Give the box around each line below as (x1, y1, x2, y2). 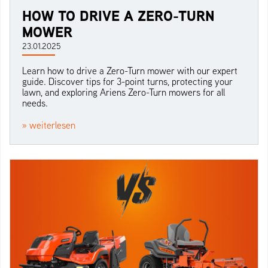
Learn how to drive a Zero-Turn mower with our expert (22, 65, 238, 77)
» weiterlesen (22, 119, 75, 132)
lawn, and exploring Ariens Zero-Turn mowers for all (22, 86, 226, 99)
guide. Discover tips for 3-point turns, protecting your (22, 75, 233, 88)
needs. (22, 97, 48, 109)
